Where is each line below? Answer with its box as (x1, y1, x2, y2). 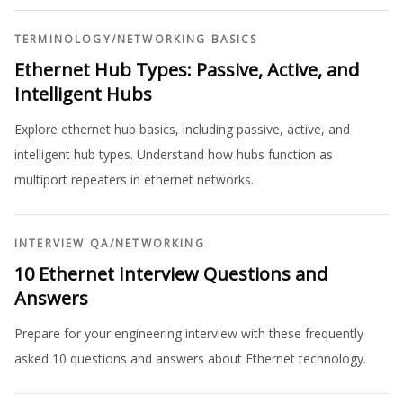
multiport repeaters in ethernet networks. (14, 171, 254, 189)
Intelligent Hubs (14, 82, 152, 107)
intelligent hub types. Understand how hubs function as (14, 146, 333, 164)
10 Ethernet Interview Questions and (14, 262, 327, 287)
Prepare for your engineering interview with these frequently (14, 325, 363, 343)
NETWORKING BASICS (116, 31, 258, 48)
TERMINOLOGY (14, 31, 112, 48)
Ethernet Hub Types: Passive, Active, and (14, 58, 359, 83)
